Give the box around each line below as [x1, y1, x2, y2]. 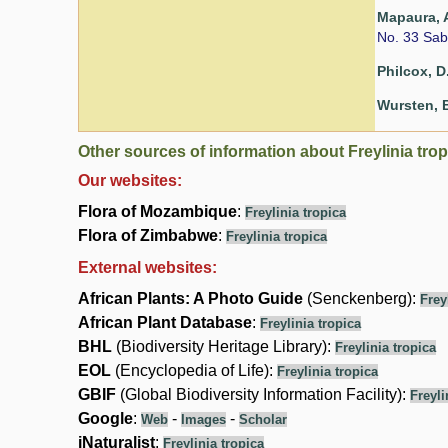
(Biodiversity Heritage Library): [112, 338, 335, 356]
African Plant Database [78, 314, 252, 332]
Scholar [239, 412, 287, 428]
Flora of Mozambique [78, 203, 237, 221]
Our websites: [78, 172, 182, 190]
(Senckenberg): [303, 290, 420, 308]
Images [181, 412, 226, 428]
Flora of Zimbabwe [78, 227, 218, 245]
